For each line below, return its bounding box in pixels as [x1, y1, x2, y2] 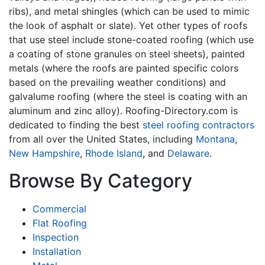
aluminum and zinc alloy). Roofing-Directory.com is [9, 104, 238, 117]
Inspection [33, 231, 79, 243]
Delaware [167, 147, 209, 159]
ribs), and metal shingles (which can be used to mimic [9, 5, 250, 17]
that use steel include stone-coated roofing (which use [9, 33, 254, 46]
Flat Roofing [33, 216, 87, 229]
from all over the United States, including [9, 132, 196, 145]
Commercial [33, 202, 86, 215]
